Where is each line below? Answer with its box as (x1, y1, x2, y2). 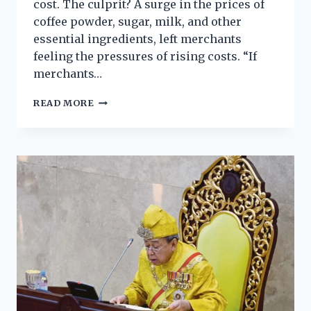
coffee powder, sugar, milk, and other (33, 15, 242, 29)
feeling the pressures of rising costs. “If (33, 49, 257, 64)
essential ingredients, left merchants (33, 32, 242, 47)
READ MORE (33, 97, 94, 109)
